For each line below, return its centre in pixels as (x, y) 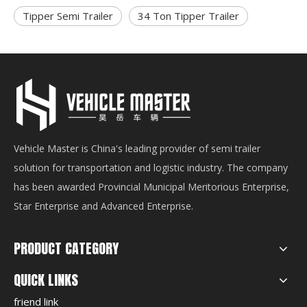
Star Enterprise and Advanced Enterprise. (103, 206)
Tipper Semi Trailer (68, 15)
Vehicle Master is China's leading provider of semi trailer (137, 148)
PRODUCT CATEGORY (66, 248)
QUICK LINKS (46, 280)
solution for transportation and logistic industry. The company (151, 167)
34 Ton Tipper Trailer (188, 15)
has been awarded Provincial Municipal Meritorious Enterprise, (151, 186)
